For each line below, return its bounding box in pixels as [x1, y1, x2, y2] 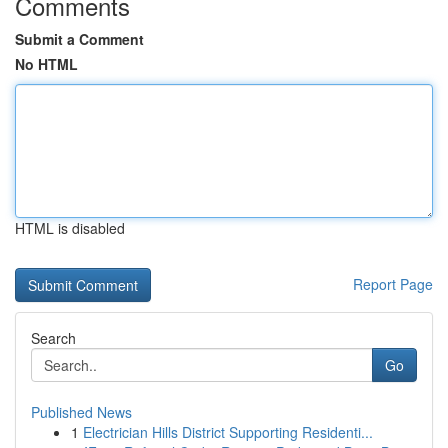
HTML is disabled [15, 218, 125, 238]
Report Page [353, 274, 433, 294]
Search [31, 328, 76, 348]
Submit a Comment [15, 29, 144, 49]
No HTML [15, 54, 78, 74]
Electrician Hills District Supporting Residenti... [83, 422, 373, 442]
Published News [31, 402, 132, 422]
